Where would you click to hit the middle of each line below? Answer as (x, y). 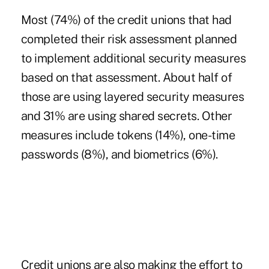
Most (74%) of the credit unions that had (126, 20)
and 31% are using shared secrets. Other (126, 116)
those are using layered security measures (132, 96)
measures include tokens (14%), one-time (128, 135)
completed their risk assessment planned (129, 39)
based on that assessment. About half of (126, 77)
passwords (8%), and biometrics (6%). (119, 154)
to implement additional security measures (133, 58)
